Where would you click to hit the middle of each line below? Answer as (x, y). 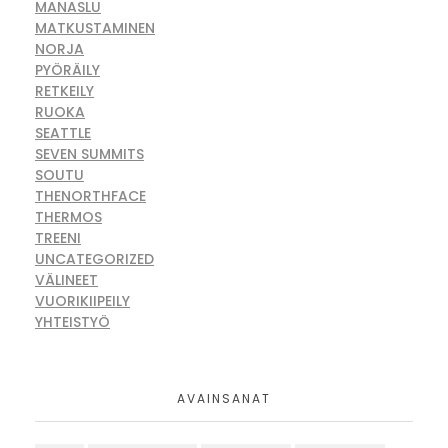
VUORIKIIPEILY (82, 300)
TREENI (58, 237)
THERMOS (68, 216)
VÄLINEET (66, 279)
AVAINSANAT (224, 398)
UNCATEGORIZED (94, 258)
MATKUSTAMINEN (95, 27)
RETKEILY (64, 90)
